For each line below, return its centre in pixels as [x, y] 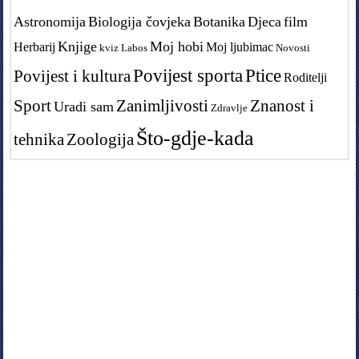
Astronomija [50, 21]
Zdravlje [230, 107]
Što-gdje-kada [196, 138]
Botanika [220, 21]
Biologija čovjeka [140, 21]
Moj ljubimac [240, 46]
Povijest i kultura [73, 75]
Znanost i [282, 105]
